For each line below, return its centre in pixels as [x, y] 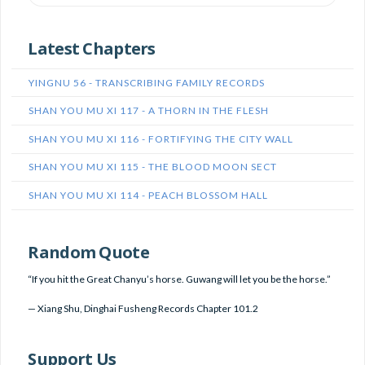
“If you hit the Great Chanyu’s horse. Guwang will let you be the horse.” [180, 279]
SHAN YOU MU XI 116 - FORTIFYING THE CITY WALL [161, 139]
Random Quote [88, 251]
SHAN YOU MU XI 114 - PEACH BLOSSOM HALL [149, 195]
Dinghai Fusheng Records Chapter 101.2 [172, 308]
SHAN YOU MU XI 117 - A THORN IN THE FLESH [149, 111]
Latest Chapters [92, 48]
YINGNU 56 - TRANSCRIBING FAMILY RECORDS [147, 82]
